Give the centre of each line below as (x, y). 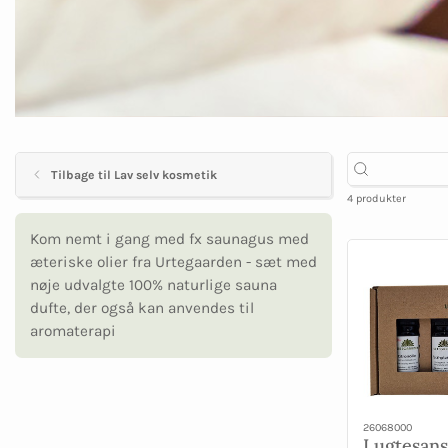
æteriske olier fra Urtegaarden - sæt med (173, 262)
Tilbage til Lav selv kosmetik (133, 174)
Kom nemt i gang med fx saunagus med (169, 239)
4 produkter (377, 199)
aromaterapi (73, 331)
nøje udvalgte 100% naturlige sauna (153, 285)
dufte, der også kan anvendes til (142, 308)
